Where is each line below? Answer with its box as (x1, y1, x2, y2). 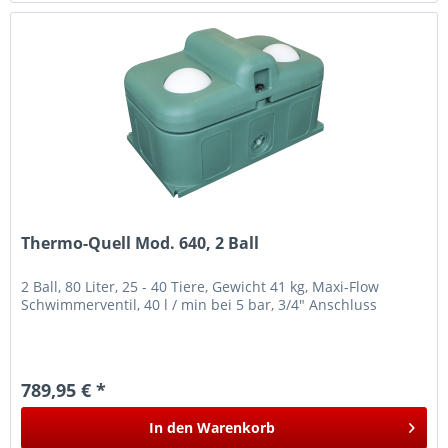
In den (149, 417, 194, 437)
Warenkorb (197, 417, 276, 437)
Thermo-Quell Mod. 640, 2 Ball (21, 231, 260, 254)
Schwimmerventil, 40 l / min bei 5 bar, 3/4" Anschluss (21, 294, 378, 314)
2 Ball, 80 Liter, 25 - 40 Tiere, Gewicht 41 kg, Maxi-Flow (21, 276, 380, 296)
